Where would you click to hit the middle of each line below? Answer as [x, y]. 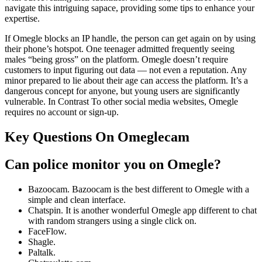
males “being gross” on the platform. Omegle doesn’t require [116, 59]
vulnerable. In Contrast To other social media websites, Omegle [121, 101]
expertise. [22, 18]
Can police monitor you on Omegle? [113, 164]
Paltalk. [42, 252]
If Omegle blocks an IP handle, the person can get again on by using [130, 38]
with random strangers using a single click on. [112, 220]
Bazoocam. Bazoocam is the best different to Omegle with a [139, 189]
